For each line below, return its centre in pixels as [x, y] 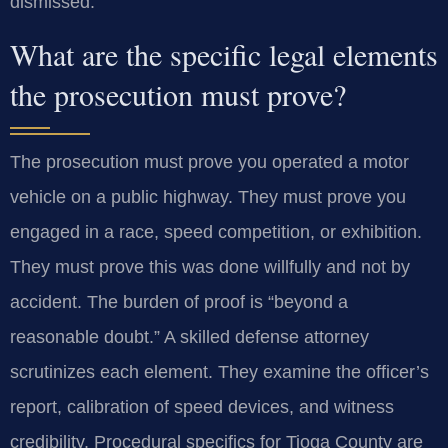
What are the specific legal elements [224, 54]
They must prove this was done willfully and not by [210, 267]
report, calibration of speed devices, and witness [202, 407]
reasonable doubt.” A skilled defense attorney [189, 337]
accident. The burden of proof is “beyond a [179, 302]
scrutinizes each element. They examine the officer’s [219, 372]
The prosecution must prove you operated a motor [209, 162]
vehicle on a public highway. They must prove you [208, 197]
